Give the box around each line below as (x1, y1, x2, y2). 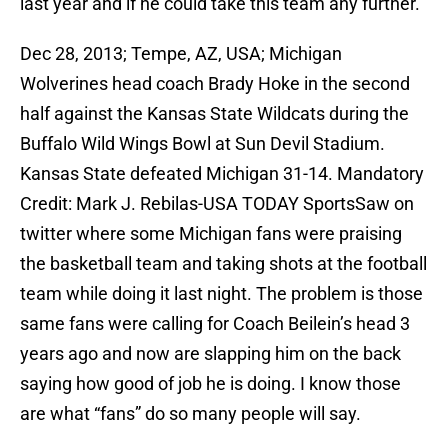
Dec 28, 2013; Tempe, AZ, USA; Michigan (20, 43, 342, 65)
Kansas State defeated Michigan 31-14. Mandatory (20, 163, 424, 185)
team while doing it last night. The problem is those (20, 283, 423, 305)
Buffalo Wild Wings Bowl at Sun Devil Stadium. (20, 133, 385, 155)
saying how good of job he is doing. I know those (20, 373, 401, 395)
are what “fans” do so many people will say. (20, 403, 361, 425)
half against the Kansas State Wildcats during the (20, 103, 409, 125)
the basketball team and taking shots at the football (20, 253, 427, 275)
